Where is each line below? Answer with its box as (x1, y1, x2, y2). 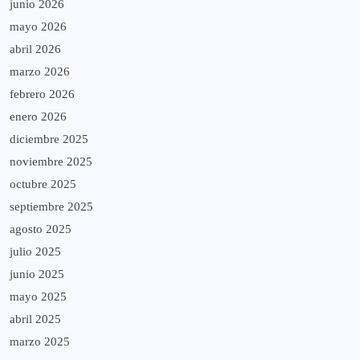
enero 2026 (10, 109, 67, 123)
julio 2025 (10, 244, 61, 258)
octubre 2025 (10, 177, 76, 190)
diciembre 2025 (10, 132, 88, 145)
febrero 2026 (10, 87, 75, 100)
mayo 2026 (10, 19, 67, 33)
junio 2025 (10, 267, 64, 280)
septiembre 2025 (10, 199, 93, 213)
